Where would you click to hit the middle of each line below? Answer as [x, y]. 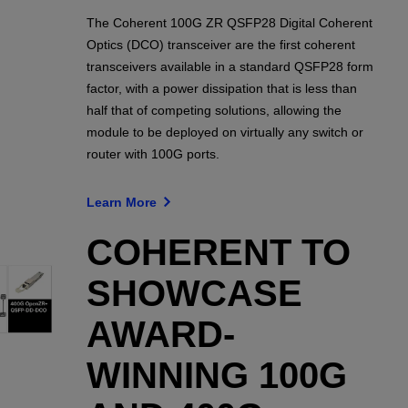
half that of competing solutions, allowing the [214, 110]
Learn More [123, 202]
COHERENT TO [218, 252]
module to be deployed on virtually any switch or [224, 132]
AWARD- [160, 334]
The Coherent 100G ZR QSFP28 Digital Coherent [229, 22]
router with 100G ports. [153, 153]
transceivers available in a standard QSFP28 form [229, 66]
